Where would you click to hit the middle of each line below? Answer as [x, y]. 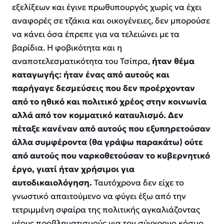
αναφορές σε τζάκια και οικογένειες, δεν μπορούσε [111, 20]
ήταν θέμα [173, 61]
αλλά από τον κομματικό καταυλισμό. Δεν [98, 115]
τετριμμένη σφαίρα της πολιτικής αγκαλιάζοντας [106, 209]
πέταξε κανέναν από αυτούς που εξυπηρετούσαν [111, 128]
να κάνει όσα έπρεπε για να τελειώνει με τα [96, 34]
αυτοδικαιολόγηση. [52, 182]
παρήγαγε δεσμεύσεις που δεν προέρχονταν [103, 88]
